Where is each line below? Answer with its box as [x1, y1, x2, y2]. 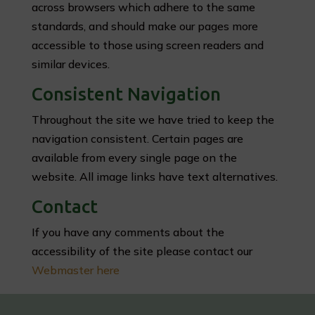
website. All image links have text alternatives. [31, 169, 278, 184]
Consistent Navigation [31, 84, 221, 104]
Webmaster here [31, 263, 120, 277]
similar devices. [31, 57, 110, 71]
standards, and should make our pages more [31, 19, 258, 33]
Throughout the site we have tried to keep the [31, 112, 274, 127]
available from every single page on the [31, 150, 237, 165]
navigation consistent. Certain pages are [31, 131, 243, 146]
